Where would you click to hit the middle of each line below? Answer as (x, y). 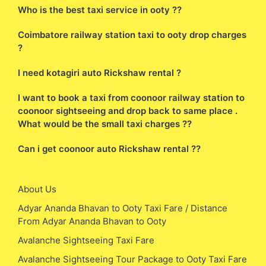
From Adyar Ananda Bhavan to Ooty (92, 221)
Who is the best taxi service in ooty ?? (100, 9)
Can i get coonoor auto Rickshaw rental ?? (109, 148)
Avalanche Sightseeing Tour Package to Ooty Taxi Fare (132, 259)
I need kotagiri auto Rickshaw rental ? (99, 72)
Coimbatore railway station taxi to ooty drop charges (132, 34)
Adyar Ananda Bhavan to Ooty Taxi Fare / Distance (123, 208)
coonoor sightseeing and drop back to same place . (128, 110)
